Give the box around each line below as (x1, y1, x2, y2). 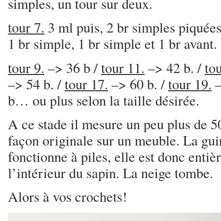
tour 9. (8, 58, 44, 77)
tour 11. (101, 58, 145, 77)
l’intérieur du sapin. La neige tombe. (8, 163, 213, 183)
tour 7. (8, 18, 44, 37)
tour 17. (65, 74, 108, 93)
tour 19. (168, 74, 212, 93)
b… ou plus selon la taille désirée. (8, 90, 199, 110)
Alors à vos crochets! (8, 187, 127, 206)
